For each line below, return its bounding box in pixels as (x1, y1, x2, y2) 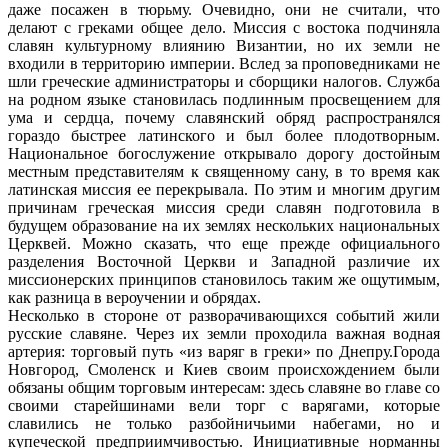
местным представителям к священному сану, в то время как (8, 162, 440, 180)
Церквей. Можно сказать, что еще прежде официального (8, 234, 440, 252)
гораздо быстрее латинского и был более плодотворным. (8, 126, 440, 144)
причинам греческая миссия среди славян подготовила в (8, 198, 440, 216)
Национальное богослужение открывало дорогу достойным (8, 144, 440, 162)
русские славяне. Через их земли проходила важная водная (8, 324, 440, 342)
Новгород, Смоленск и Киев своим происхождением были (8, 360, 440, 378)
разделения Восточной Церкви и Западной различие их (8, 252, 440, 270)
